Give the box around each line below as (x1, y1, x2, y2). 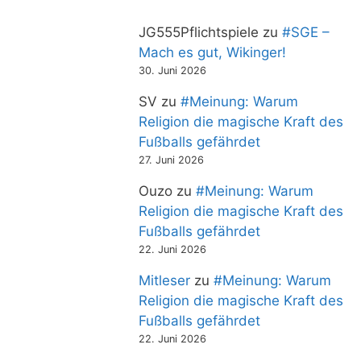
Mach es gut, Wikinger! (139, 44, 286, 60)
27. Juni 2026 (139, 153, 204, 166)
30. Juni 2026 (139, 64, 206, 77)
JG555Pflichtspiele (139, 23, 259, 40)
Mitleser (139, 272, 190, 288)
